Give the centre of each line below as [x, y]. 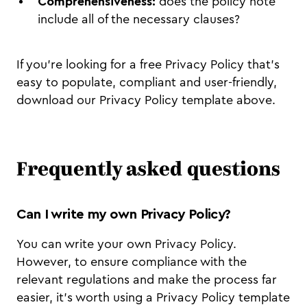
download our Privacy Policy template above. [149, 100]
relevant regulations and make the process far [147, 280]
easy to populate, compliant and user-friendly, [147, 83]
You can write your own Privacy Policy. [126, 244]
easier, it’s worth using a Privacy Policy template [153, 298]
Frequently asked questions [148, 171]
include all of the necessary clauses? [139, 20]
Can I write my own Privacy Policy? [124, 215]
